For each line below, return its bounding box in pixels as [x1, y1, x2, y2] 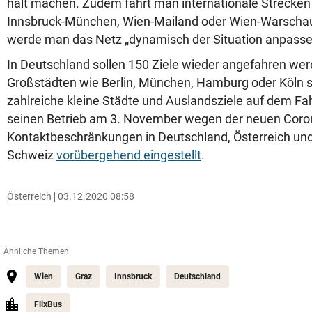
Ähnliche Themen [3, 247, 69, 256]
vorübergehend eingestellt [56, 148, 201, 162]
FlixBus [34, 299, 62, 309]
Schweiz [7, 148, 56, 162]
